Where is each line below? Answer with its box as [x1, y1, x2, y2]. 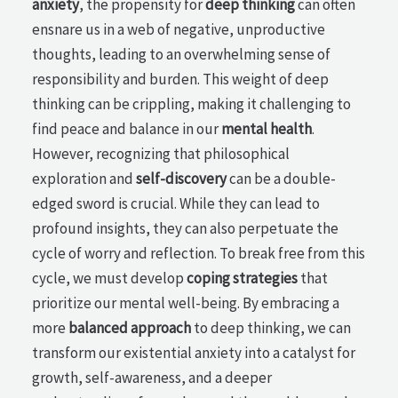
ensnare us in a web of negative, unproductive [32, 19, 326, 39]
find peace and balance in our [32, 118, 222, 139]
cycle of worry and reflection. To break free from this [32, 243, 366, 263]
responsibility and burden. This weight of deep [32, 68, 330, 89]
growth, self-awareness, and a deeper [32, 367, 273, 387]
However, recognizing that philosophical [32, 143, 291, 163]
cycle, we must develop [32, 267, 187, 288]
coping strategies [187, 267, 298, 288]
